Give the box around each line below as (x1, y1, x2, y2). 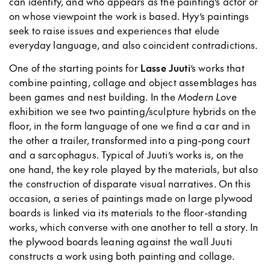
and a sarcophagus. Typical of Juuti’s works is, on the (9, 147, 244, 161)
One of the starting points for (9, 60, 140, 74)
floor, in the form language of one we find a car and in (9, 118, 250, 132)
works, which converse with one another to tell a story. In (9, 219, 259, 233)
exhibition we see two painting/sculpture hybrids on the (9, 104, 256, 118)
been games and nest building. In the (9, 89, 178, 103)
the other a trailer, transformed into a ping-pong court (9, 133, 250, 146)
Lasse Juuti (140, 60, 190, 74)
